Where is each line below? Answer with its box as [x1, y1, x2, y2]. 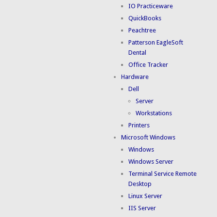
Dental [128, 49, 147, 57]
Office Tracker [128, 61, 169, 69]
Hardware [121, 73, 149, 81]
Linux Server [128, 192, 163, 200]
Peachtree [128, 27, 156, 34]
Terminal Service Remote [128, 170, 197, 178]
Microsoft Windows [121, 134, 176, 141]
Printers [128, 122, 150, 129]
